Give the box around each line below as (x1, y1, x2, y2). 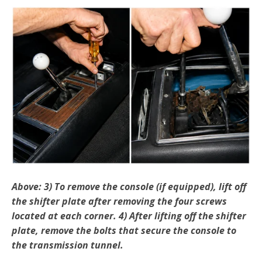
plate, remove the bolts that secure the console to (12, 223, 236, 237)
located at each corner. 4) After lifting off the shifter (12, 209, 246, 222)
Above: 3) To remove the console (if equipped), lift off (12, 180, 246, 193)
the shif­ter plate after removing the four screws (12, 194, 227, 208)
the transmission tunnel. (12, 238, 123, 251)
